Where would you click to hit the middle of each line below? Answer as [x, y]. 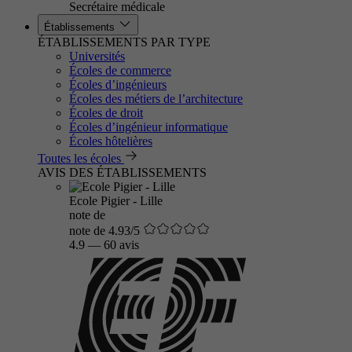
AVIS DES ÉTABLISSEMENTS [122, 172]
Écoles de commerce [120, 70]
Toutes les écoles [79, 158]
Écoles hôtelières [111, 141]
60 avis [121, 245]
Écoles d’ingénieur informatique [148, 127]
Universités [97, 56]
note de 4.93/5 [104, 231]
